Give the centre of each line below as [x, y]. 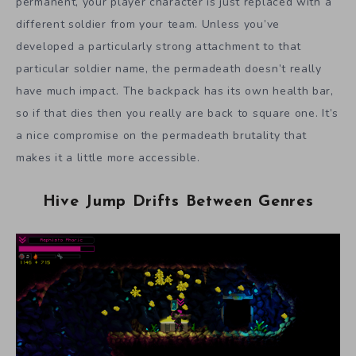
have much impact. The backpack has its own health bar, [175, 91]
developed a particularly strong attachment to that [159, 47]
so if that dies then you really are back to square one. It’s [178, 114]
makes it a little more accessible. [108, 158]
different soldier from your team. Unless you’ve [148, 25]
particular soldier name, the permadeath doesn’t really [169, 69]
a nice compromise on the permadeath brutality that [162, 136]
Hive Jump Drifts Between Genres [178, 202]
